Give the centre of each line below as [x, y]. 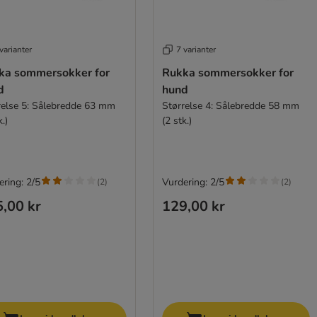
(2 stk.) [177, 120]
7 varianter [196, 49]
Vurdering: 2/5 [193, 182]
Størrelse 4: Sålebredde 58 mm [230, 105]
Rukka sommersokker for [227, 73]
